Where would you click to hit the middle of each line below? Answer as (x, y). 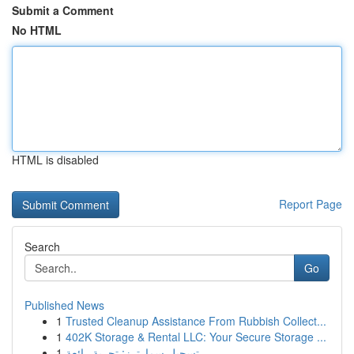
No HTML (37, 30)
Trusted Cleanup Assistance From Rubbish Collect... (196, 321)
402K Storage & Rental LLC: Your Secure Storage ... (196, 337)
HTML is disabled (55, 160)
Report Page (311, 204)
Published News (64, 305)
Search (42, 247)
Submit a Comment (63, 10)
